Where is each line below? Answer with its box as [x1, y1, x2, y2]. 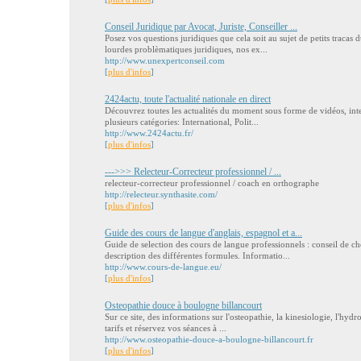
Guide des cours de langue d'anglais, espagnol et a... [105, 227, 302, 239]
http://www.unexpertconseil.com [105, 56, 225, 65]
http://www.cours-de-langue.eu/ [105, 262, 222, 272]
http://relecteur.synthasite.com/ [105, 189, 218, 199]
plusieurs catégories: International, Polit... [105, 117, 259, 127]
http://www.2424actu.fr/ [105, 128, 193, 138]
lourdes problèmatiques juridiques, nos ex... [105, 44, 268, 54]
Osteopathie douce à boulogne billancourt [105, 300, 262, 311]
